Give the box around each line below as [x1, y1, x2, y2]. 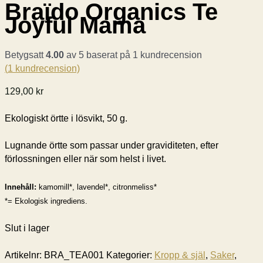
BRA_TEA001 [44, 250, 104, 261]
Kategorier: [106, 250, 154, 261]
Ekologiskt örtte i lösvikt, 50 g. [5, 113, 127, 123]
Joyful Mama [5, 12, 146, 38]
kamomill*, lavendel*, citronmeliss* [39, 182, 157, 191]
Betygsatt [5, 49, 46, 60]
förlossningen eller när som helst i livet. [5, 154, 166, 164]
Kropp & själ [154, 250, 205, 261]
